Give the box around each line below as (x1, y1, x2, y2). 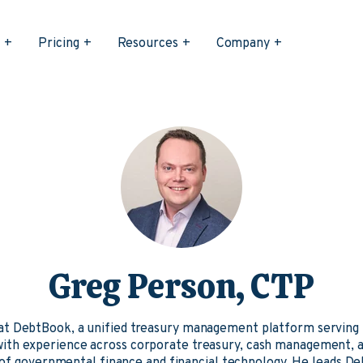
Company (216, 36, 270, 52)
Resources (117, 36, 178, 52)
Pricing (38, 36, 79, 52)
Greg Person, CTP (48, 264, 315, 309)
